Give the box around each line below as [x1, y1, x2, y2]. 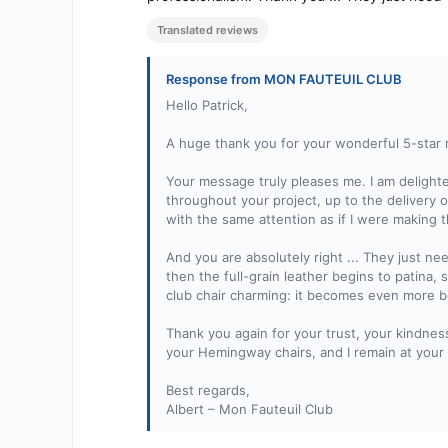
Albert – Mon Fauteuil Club [166, 401, 333, 418]
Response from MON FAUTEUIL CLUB [166, 71, 402, 88]
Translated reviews [157, 23, 258, 38]
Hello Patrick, [166, 97, 248, 114]
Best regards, [166, 382, 250, 399]
